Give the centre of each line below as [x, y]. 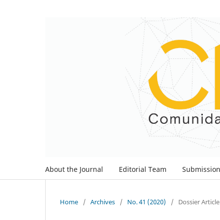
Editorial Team [143, 169]
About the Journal [74, 169]
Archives [103, 202]
